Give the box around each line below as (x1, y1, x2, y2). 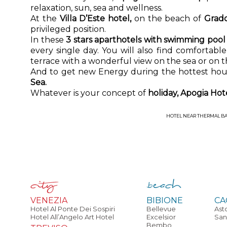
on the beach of (131, 14, 204, 23)
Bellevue (146, 205, 176, 213)
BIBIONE (146, 196, 183, 205)
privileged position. (30, 24, 110, 34)
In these (30, 35, 66, 45)
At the (30, 14, 60, 23)
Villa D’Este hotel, (59, 14, 132, 23)
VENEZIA (30, 196, 67, 205)
